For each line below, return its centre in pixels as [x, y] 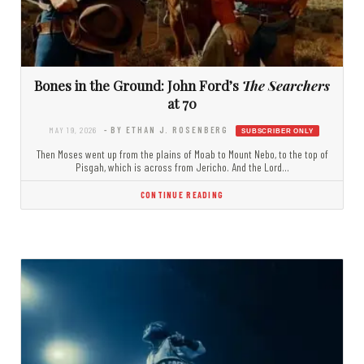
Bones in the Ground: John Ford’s [138, 85]
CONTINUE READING [182, 195]
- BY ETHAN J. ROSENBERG [166, 129]
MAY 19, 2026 [73, 129]
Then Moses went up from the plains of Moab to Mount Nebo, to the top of [182, 154]
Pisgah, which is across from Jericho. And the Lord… [182, 167]
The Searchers [286, 85]
